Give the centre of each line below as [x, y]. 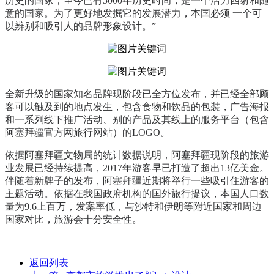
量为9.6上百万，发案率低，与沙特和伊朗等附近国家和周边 [133, 206]
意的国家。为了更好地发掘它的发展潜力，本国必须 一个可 [133, 13]
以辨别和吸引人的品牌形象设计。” [80, 26]
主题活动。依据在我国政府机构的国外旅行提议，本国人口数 [137, 193]
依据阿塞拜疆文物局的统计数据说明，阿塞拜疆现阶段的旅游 [137, 155]
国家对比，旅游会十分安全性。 [73, 219]
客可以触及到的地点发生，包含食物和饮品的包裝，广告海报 [137, 106]
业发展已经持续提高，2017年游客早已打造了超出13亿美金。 [137, 168]
